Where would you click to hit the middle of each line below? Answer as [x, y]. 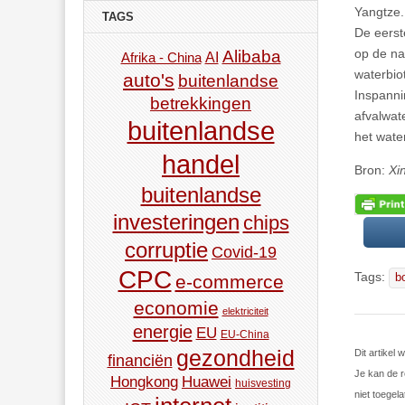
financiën [140, 361]
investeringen [176, 222]
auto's [149, 80]
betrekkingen [201, 104]
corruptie [166, 250]
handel [201, 165]
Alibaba [251, 57]
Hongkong [144, 382]
